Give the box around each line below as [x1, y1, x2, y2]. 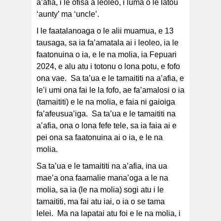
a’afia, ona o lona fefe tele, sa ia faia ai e [37, 121, 177, 130]
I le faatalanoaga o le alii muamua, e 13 [37, 27, 174, 36]
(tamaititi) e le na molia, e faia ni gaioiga [37, 98, 175, 107]
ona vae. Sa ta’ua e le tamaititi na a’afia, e [37, 74, 184, 83]
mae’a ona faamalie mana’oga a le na [37, 174, 168, 183]
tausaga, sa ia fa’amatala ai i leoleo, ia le [37, 38, 179, 47]
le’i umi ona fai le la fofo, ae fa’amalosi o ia [37, 86, 184, 95]
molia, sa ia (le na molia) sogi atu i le [37, 185, 164, 194]
